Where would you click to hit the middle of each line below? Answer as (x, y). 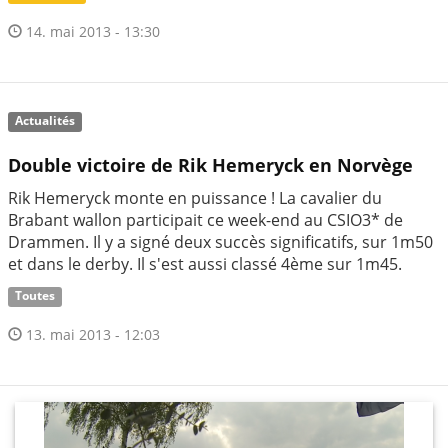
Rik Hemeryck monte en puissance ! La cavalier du (195, 198)
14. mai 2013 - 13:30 (91, 32)
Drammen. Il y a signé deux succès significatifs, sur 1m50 (220, 242)
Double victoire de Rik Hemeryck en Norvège (210, 165)
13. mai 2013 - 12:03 (91, 335)
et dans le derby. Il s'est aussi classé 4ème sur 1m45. (205, 264)
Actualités (45, 121)
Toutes (35, 296)
